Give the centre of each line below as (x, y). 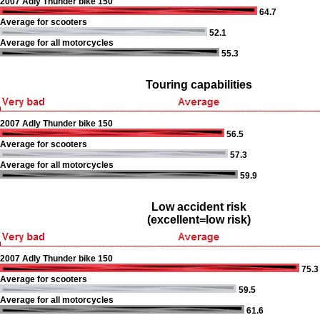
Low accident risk (199, 207)
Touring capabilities (199, 85)
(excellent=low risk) (199, 220)
